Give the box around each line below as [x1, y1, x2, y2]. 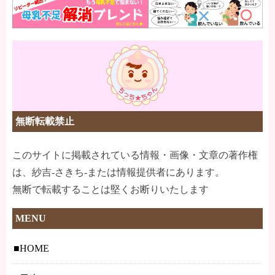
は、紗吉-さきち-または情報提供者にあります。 [12, 166, 225, 177]
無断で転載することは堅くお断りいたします [12, 184, 209, 195]
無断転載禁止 [15, 115, 74, 126]
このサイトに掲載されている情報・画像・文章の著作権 [12, 149, 258, 160]
